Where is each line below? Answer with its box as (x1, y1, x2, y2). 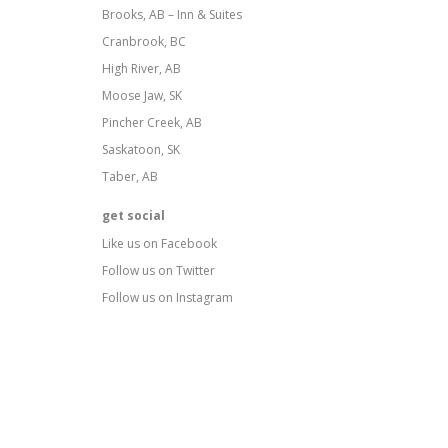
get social (102, 206, 165, 224)
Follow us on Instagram (102, 288, 233, 306)
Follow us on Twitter (102, 261, 215, 279)
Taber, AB (102, 167, 158, 185)
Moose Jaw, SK (102, 86, 182, 104)
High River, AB (102, 59, 181, 77)
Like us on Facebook (102, 234, 217, 252)
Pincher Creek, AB (102, 113, 202, 131)
